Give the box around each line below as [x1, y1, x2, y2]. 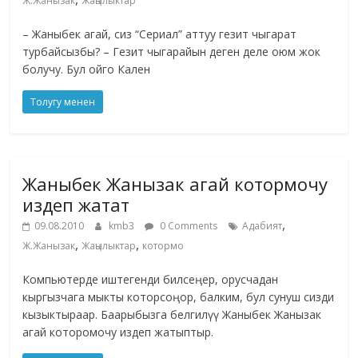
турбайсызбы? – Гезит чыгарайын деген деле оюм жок [22, 44, 321, 60]
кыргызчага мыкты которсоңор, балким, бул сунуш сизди [22, 289, 335, 305]
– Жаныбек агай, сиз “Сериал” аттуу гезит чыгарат [22, 26, 297, 42]
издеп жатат [22, 193, 130, 217]
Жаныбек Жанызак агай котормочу [22, 172, 328, 197]
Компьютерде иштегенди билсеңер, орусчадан [22, 272, 279, 288]
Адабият [242, 219, 283, 233]
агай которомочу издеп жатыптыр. [22, 324, 214, 340]
